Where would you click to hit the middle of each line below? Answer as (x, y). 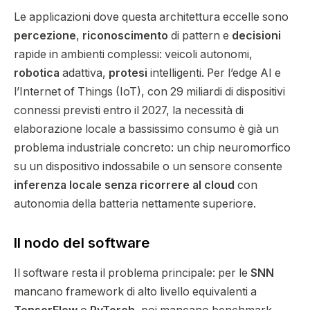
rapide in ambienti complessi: (89, 55)
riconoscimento (125, 36)
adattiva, (84, 73)
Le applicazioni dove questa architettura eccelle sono (151, 17)
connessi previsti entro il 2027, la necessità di (129, 111)
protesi (128, 73)
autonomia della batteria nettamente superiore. (135, 204)
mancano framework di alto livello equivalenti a (135, 292)
